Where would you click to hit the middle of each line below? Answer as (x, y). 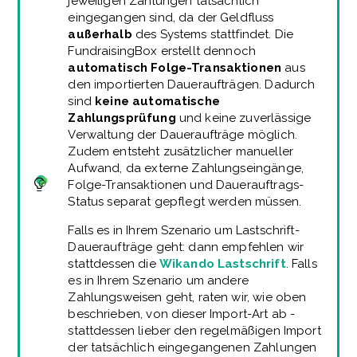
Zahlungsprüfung (122, 118)
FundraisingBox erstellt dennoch (162, 51)
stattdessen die (114, 264)
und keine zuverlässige (243, 118)
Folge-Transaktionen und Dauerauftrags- (186, 185)
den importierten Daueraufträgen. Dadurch (192, 85)
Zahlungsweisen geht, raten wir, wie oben (187, 298)
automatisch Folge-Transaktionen (175, 68)
